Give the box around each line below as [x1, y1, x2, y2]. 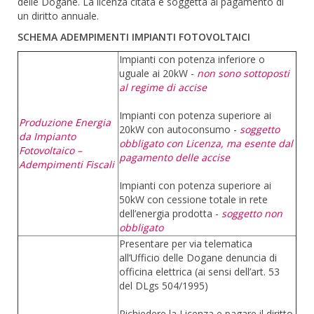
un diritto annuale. [18, 9, 99, 22]
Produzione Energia [19, 116, 111, 129]
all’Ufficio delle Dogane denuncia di [119, 251, 277, 264]
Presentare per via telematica [119, 237, 252, 250]
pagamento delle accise [119, 151, 230, 164]
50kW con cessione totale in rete [119, 193, 268, 206]
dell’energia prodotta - [119, 207, 221, 220]
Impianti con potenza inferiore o [119, 53, 265, 66]
